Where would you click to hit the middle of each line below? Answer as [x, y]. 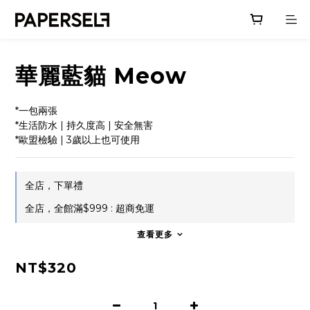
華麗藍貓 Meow [101, 76]
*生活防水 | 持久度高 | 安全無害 [84, 125]
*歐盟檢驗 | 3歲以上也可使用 [77, 140]
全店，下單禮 [54, 185]
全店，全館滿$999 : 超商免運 [90, 208]
